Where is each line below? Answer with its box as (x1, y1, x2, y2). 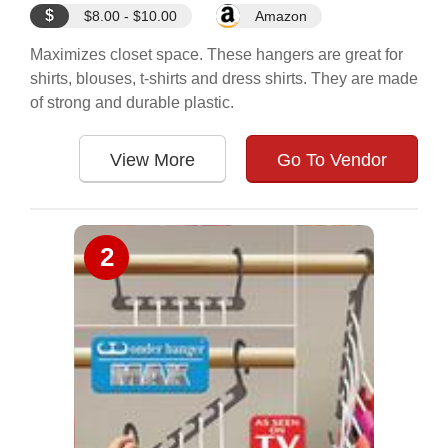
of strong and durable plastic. (30, 94, 234, 111)
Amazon (255, 8, 307, 24)
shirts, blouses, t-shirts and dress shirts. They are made (30, 70, 418, 87)
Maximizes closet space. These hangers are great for (30, 46, 403, 63)
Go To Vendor (277, 150, 387, 170)
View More (110, 150, 195, 170)
